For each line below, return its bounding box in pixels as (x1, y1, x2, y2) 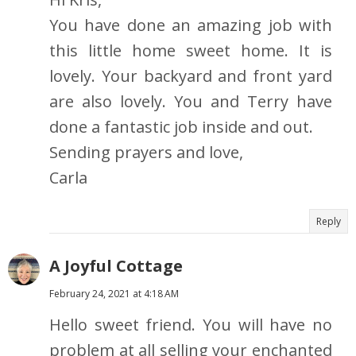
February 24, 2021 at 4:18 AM (49, 287, 179, 301)
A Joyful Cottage (49, 255, 183, 277)
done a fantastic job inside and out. (49, 116, 313, 138)
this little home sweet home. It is (49, 40, 332, 62)
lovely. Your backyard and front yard (49, 65, 332, 87)
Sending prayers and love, (49, 141, 243, 164)
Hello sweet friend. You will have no (49, 314, 332, 336)
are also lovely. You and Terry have (49, 91, 332, 113)
